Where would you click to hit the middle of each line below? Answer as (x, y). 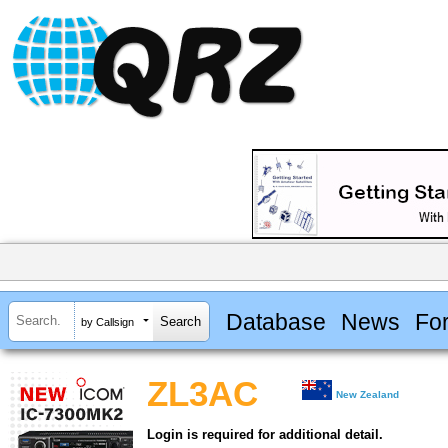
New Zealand (368, 395)
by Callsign (107, 321)
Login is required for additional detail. (265, 435)
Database (275, 321)
